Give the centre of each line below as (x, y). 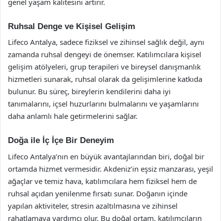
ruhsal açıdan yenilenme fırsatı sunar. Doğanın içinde (98, 193)
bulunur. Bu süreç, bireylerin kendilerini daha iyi (89, 91)
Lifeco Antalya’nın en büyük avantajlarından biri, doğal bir (106, 156)
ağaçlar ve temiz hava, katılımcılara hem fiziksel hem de (102, 181)
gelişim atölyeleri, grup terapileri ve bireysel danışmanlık (104, 67)
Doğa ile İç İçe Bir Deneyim (61, 140)
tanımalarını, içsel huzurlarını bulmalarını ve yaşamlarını (103, 104)
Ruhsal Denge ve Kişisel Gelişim (72, 26)
